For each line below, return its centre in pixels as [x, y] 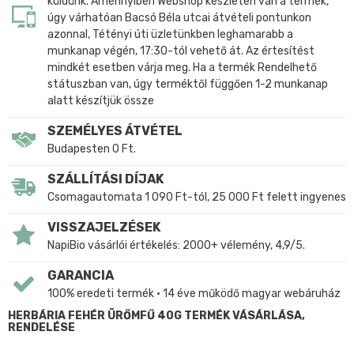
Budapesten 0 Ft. [92, 149]
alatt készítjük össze [101, 100]
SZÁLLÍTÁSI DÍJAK [105, 179]
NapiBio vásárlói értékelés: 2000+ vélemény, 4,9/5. [176, 245]
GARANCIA [81, 275]
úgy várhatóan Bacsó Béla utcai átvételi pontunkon [179, 17]
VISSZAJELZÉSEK [104, 227]
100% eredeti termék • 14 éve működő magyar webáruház [194, 293]
